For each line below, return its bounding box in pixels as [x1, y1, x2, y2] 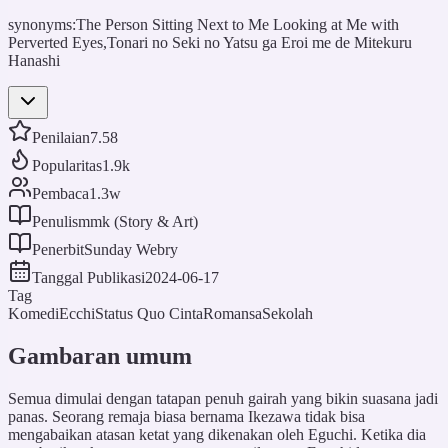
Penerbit [32, 240, 84, 258]
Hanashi [8, 51, 60, 69]
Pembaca [32, 184, 89, 202]
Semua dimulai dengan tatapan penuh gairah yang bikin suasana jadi [8, 389, 438, 407]
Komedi [8, 304, 59, 322]
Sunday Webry [84, 240, 178, 258]
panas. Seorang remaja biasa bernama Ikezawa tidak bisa [8, 407, 365, 425]
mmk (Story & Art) [78, 212, 198, 230]
